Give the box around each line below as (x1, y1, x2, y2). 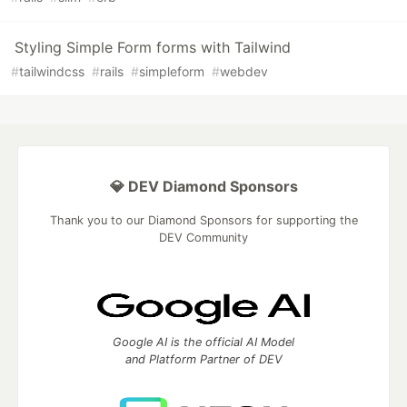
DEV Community (159, 231, 248, 245)
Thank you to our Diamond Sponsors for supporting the (49, 213, 358, 228)
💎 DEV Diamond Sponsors (109, 177, 298, 196)
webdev (220, 64, 268, 80)
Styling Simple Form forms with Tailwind (15, 38, 291, 57)
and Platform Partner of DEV (124, 352, 283, 367)
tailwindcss (19, 64, 84, 80)
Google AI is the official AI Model (113, 335, 294, 350)
